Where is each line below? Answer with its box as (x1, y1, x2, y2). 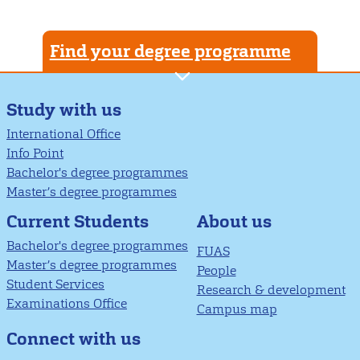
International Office (6, 125, 121, 142)
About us (196, 209, 272, 233)
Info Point (6, 144, 63, 162)
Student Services (6, 275, 104, 292)
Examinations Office (6, 294, 127, 312)
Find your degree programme (49, 39, 291, 63)
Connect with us (6, 326, 141, 350)
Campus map (196, 300, 277, 317)
